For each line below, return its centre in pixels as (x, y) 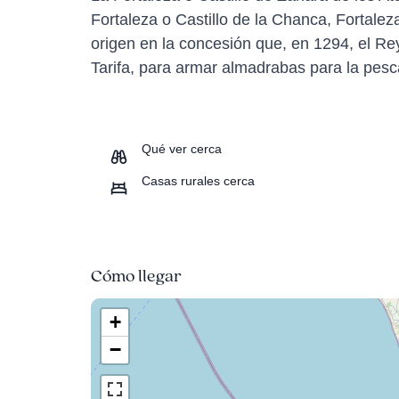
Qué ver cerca (182, 149)
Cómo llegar (136, 276)
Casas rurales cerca (198, 181)
